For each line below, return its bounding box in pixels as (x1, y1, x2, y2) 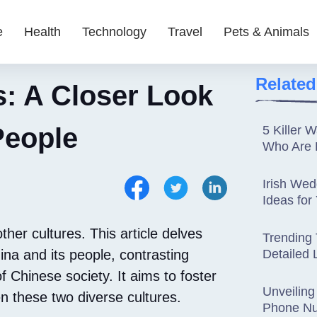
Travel (168, 24, 202, 39)
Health (24, 24, 61, 39)
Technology (82, 24, 146, 39)
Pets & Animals (224, 24, 309, 39)
